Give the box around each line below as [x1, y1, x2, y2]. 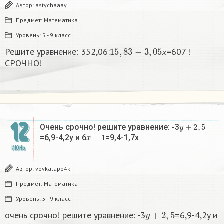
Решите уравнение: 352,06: [5, 46, 110, 58]
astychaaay [35, 1, 67, 9]
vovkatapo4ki [35, 165, 72, 173]
